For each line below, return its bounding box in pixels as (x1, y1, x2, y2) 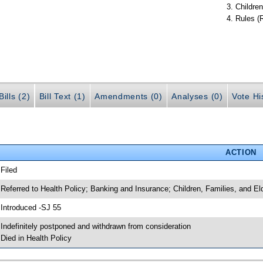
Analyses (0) (171, 91, 223, 101)
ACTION (225, 147, 257, 157)
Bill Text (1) (39, 91, 86, 101)
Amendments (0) (95, 91, 163, 101)
